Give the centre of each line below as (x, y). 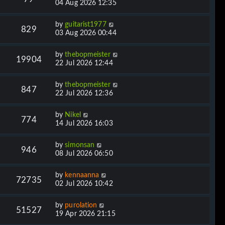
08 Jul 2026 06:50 (84, 153)
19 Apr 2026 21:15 (85, 214)
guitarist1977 (86, 24)
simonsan (80, 145)
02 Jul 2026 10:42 (84, 184)
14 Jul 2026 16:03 (84, 123)
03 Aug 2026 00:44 (86, 33)
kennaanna (82, 175)
